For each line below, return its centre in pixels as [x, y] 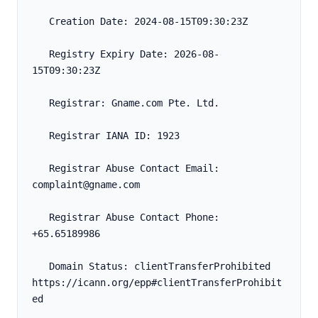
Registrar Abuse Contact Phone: [40, 218]
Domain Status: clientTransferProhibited [40, 267]
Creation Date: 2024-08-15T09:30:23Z [148, 22]
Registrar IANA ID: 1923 [114, 136]
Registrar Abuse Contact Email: [40, 169]
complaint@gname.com [86, 185]
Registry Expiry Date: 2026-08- [40, 54]
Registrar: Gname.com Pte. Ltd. [134, 103]
